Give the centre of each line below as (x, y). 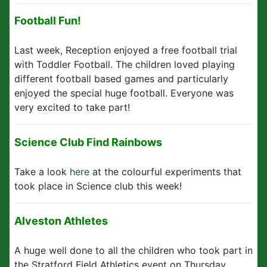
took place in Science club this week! (98, 186)
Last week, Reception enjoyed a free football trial (126, 50)
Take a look (42, 172)
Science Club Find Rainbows (88, 142)
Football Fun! (48, 21)
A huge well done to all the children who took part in (133, 250)
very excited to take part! (72, 107)
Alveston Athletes (61, 221)
